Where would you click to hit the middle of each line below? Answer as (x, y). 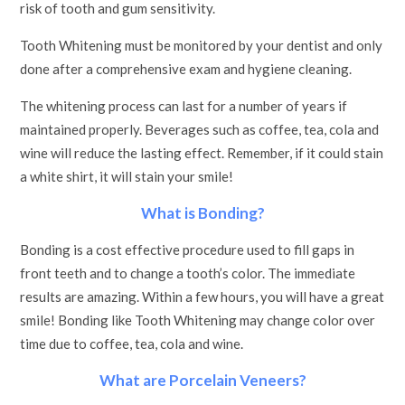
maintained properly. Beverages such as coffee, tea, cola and (200, 129)
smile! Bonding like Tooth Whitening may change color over (198, 320)
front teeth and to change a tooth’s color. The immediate (188, 273)
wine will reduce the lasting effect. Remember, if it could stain (202, 153)
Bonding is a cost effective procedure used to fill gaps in (188, 250)
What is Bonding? (202, 213)
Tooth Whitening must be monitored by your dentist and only (202, 45)
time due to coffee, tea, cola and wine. (132, 344)
